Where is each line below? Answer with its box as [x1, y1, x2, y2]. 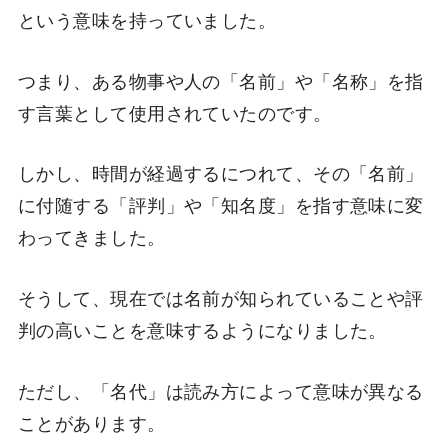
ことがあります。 [17, 409, 166, 436]
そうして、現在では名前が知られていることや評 [17, 284, 424, 311]
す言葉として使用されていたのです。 [17, 98, 332, 125]
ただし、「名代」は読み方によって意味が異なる [17, 377, 424, 404]
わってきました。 [17, 223, 166, 250]
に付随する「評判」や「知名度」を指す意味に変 [17, 191, 424, 218]
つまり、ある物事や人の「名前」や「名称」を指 [17, 66, 424, 93]
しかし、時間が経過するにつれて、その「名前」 [17, 159, 424, 186]
